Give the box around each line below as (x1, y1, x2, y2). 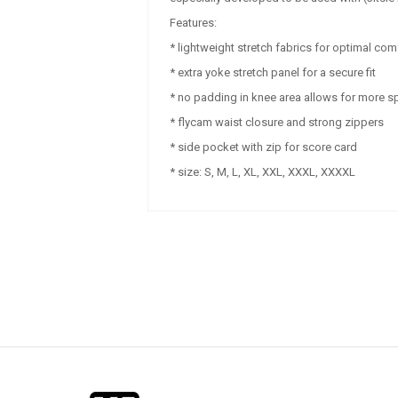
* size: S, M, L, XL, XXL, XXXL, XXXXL (169, 165, 355, 179)
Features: (169, 16, 217, 29)
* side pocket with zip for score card (169, 140, 357, 154)
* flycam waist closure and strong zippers (169, 115, 384, 129)
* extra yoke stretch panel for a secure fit (169, 66, 376, 79)
